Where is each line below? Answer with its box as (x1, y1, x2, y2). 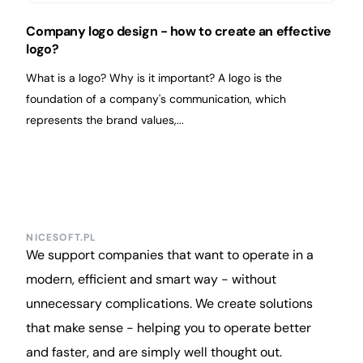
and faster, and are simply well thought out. (26, 344, 283, 361)
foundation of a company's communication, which (26, 92, 287, 107)
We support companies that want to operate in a (26, 246, 314, 264)
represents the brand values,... (26, 113, 185, 128)
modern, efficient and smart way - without (26, 271, 277, 288)
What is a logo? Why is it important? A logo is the (26, 70, 283, 86)
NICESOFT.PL (26, 231, 97, 245)
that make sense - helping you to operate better (26, 319, 312, 337)
